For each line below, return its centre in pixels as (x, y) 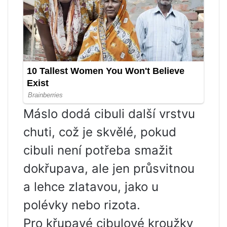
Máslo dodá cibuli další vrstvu (109, 114)
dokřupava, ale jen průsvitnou (109, 169)
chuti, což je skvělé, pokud (100, 132)
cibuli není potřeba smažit (98, 150)
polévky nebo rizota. (82, 205)
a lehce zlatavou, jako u (91, 187)
